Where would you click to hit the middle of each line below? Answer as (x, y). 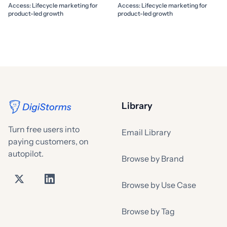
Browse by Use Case (159, 185)
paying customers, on (48, 141)
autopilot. (26, 153)
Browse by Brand (153, 158)
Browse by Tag (148, 211)
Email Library (146, 132)
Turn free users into (44, 129)
